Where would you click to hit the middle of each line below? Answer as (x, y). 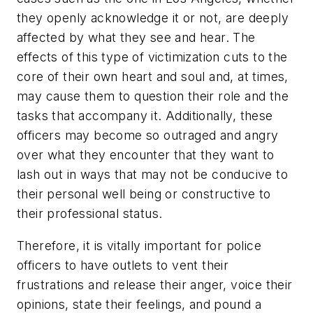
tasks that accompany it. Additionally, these (145, 116)
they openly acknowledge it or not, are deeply (153, 18)
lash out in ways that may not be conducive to (152, 175)
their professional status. (90, 214)
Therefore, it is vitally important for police (139, 245)
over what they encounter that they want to (146, 155)
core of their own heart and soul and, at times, (153, 77)
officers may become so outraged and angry (148, 136)
